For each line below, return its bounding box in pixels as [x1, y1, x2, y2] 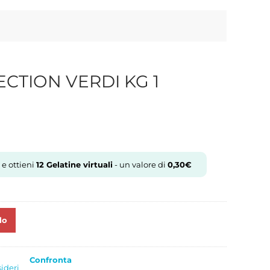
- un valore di [113, 160, 168, 169]
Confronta [30, 254, 72, 265]
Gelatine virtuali [44, 160, 113, 169]
